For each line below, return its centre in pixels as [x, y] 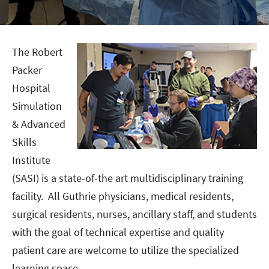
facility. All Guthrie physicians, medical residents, [123, 196]
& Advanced [39, 124]
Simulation [37, 106]
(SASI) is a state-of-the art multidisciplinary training [128, 178]
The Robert [37, 52]
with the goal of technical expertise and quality [118, 232]
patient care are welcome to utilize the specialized [125, 250]
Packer [27, 70]
